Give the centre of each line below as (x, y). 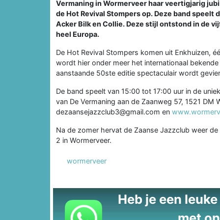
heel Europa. (78, 34)
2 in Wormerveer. (84, 140)
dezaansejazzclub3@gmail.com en (114, 111)
